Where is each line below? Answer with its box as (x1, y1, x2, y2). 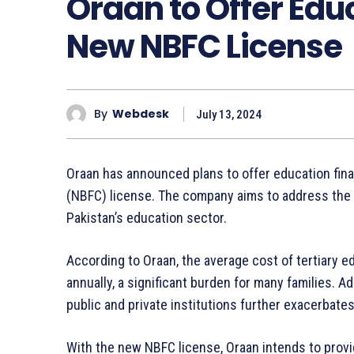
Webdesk (112, 106, 169, 122)
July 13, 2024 (196, 107, 262, 122)
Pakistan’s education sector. (66, 209, 227, 226)
